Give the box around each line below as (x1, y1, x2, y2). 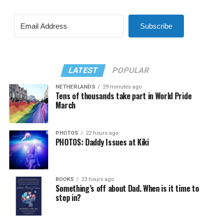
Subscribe (140, 22, 172, 30)
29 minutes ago (102, 84, 142, 90)
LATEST (68, 66, 100, 75)
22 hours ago (85, 130, 118, 136)
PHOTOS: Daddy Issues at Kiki (55, 136, 149, 148)
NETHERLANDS (55, 84, 95, 90)
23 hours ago (81, 176, 114, 182)
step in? (55, 192, 81, 203)
